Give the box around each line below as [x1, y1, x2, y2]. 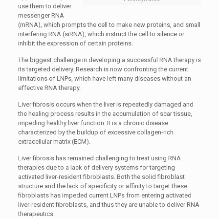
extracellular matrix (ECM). [18, 138, 90, 145]
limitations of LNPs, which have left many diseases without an [18, 75, 191, 82]
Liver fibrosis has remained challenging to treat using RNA [18, 154, 181, 162]
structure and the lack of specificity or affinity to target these [18, 182, 187, 190]
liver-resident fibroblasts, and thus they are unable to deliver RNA [18, 201, 199, 208]
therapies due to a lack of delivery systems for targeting [18, 164, 175, 171]
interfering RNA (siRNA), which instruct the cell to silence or [18, 30, 184, 38]
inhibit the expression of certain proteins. [18, 40, 133, 47]
